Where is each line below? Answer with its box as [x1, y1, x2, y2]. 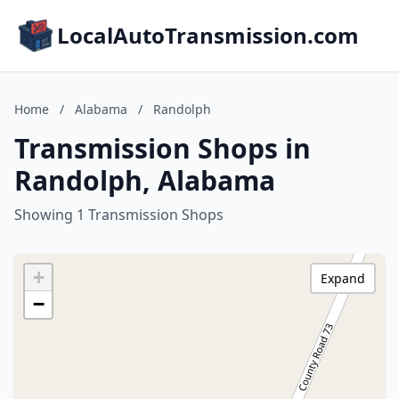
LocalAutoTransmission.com [57, 20, 359, 50]
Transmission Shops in [14, 130, 311, 167]
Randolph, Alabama [14, 162, 275, 199]
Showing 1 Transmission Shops [14, 205, 224, 224]
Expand [321, 270, 365, 287]
